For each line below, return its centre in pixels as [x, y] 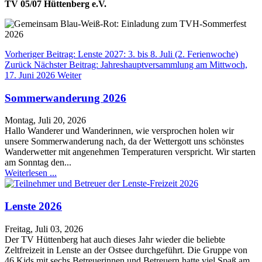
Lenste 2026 [33, 206]
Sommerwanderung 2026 [65, 98]
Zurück [18, 64]
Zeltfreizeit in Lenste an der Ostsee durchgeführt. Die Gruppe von [126, 250]
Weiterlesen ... [31, 173]
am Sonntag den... [38, 163]
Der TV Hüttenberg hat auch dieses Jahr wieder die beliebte [115, 239]
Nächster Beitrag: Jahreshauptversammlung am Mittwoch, [141, 64]
